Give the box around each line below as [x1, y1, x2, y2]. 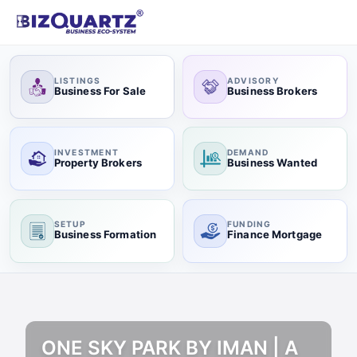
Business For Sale [53, 84, 147, 97]
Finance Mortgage [226, 228, 323, 241]
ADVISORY [226, 75, 279, 85]
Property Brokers [53, 155, 142, 169]
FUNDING [226, 219, 272, 229]
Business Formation [53, 228, 157, 241]
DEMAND [226, 147, 269, 157]
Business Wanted [226, 155, 317, 169]
